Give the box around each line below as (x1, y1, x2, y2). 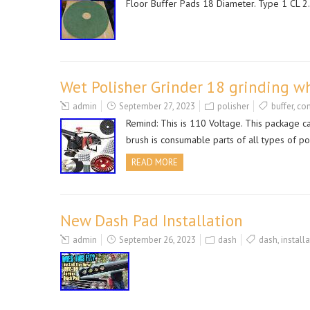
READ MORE (131, 156, 178, 168)
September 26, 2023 (119, 234, 196, 246)
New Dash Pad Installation (60, 210, 243, 230)
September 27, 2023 (119, 100, 195, 112)
